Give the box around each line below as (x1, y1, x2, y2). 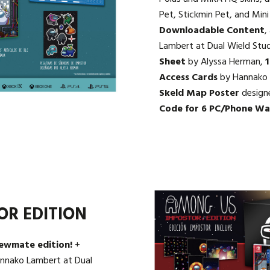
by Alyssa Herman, (186, 54, 265, 71)
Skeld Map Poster (159, 86, 239, 102)
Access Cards (159, 70, 218, 86)
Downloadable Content (159, 23, 265, 39)
